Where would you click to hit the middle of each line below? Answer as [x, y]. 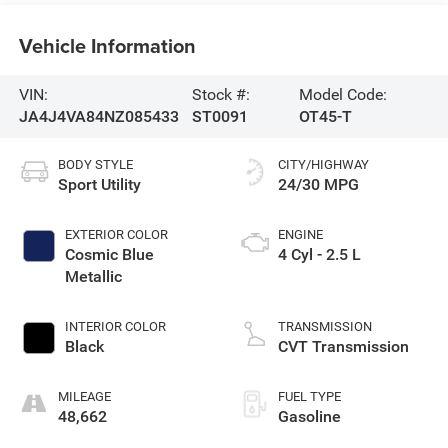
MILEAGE [84, 397]
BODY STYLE [95, 165]
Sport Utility [99, 185]
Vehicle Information [107, 45]
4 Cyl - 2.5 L [319, 255]
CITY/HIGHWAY [323, 165]
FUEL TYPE [309, 397]
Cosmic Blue [109, 255]
